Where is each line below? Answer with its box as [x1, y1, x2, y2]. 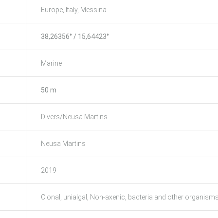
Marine [41, 59, 62, 67]
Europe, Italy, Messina [41, 5, 107, 14]
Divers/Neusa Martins [41, 112, 108, 121]
